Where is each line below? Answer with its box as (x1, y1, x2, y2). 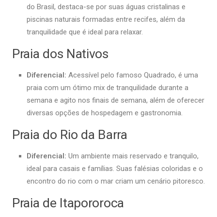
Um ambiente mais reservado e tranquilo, (66, 152, 199, 161)
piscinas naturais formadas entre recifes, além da (27, 15, 185, 24)
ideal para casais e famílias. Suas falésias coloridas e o (27, 164, 203, 173)
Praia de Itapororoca (12, 195, 124, 211)
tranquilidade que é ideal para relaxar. (27, 28, 143, 37)
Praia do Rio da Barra (12, 127, 127, 142)
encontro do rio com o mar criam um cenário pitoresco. (27, 177, 205, 186)
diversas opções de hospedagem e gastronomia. (27, 108, 183, 118)
